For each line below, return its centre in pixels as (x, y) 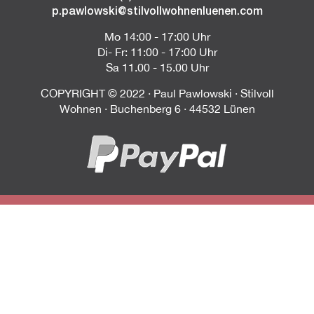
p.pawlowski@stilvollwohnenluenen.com (157, 10)
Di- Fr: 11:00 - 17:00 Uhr (157, 52)
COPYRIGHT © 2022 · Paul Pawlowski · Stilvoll (157, 93)
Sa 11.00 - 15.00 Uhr (157, 67)
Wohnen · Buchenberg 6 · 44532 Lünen (157, 109)
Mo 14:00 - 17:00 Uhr (157, 36)
